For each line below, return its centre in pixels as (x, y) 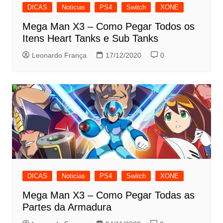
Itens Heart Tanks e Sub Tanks (90, 39)
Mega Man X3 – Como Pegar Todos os (108, 27)
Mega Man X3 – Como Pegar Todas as (108, 195)
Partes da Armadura (67, 207)
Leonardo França (59, 56)
